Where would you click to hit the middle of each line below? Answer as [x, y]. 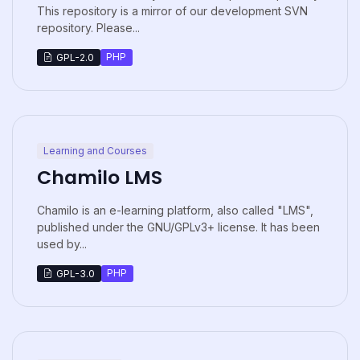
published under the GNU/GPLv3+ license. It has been [178, 227]
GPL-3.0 [75, 273]
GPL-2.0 [75, 57]
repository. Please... [88, 28]
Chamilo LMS [100, 178]
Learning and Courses [95, 151]
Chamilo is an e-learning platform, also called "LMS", [175, 211]
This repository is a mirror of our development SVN [172, 11]
